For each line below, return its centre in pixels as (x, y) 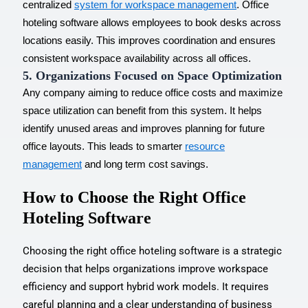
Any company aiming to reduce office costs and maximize (152, 92)
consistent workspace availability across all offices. (136, 58)
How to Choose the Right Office (134, 197)
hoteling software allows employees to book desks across (152, 22)
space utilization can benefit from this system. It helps (142, 110)
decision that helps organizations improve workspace (145, 268)
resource (205, 146)
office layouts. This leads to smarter (103, 146)
